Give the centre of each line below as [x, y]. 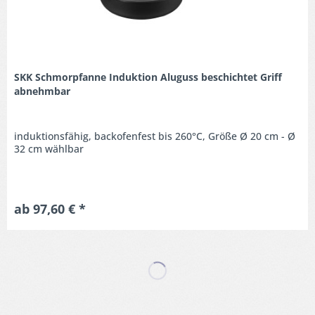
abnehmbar [43, 91]
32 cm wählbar [49, 148]
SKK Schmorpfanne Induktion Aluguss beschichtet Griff [148, 77]
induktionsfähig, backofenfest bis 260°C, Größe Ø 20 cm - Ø [155, 136]
